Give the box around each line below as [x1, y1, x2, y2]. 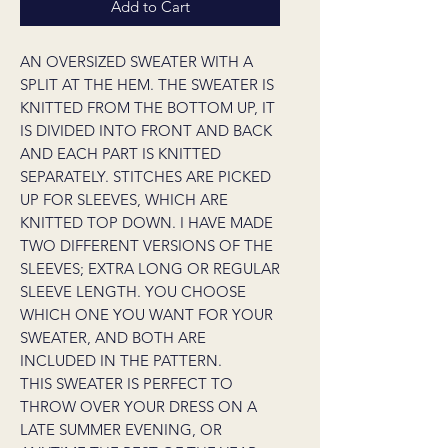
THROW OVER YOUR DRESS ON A [20, 397, 257, 416]
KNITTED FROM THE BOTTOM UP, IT [20, 98, 275, 117]
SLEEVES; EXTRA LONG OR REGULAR [20, 259, 280, 278]
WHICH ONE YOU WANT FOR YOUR [20, 305, 273, 324]
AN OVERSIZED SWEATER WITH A [20, 52, 253, 71]
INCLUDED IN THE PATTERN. [20, 351, 222, 370]
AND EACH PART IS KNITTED [20, 144, 221, 163]
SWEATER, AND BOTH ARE [20, 328, 206, 347]
